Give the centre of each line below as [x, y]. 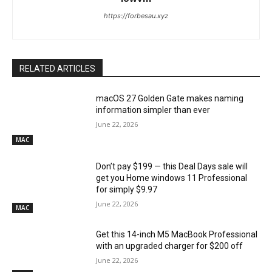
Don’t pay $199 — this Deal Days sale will [172, 166]
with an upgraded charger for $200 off [170, 246]
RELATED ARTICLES [57, 69]
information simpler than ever [153, 110]
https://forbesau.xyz [136, 16]
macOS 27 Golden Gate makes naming [170, 99]
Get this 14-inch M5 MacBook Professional [177, 234]
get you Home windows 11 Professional [172, 178]
